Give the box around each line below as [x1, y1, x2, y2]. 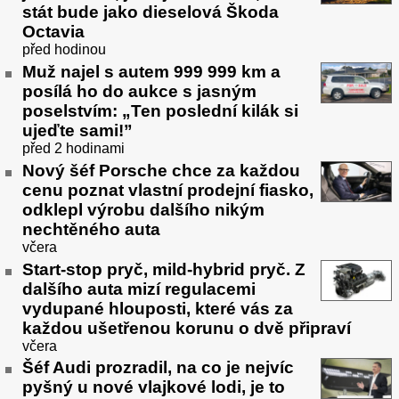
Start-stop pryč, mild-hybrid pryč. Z [22, 259, 305, 279]
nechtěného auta [22, 219, 160, 239]
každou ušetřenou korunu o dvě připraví [22, 318, 351, 338]
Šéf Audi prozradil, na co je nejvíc [22, 358, 294, 378]
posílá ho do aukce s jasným [22, 81, 256, 101]
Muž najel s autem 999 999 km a [22, 61, 281, 81]
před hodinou [22, 42, 106, 58]
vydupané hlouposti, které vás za [22, 298, 293, 318]
